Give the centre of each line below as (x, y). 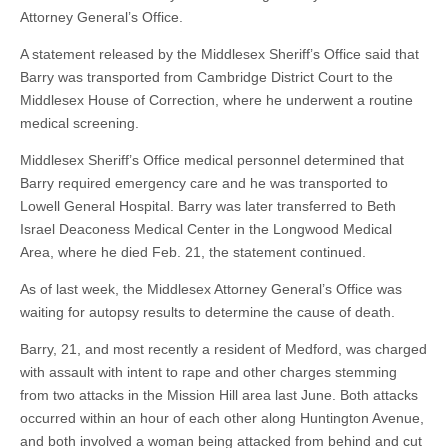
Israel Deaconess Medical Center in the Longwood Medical (206, 229)
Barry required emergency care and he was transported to (204, 183)
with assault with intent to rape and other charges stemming (208, 372)
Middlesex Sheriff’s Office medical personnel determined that (212, 160)
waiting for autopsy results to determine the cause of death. (207, 312)
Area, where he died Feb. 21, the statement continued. (193, 252)
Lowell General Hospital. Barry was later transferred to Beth (208, 206)
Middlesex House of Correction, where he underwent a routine (216, 100)
